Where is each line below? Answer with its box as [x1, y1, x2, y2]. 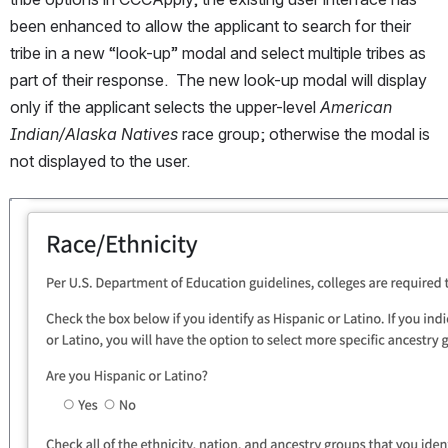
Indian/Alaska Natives [10, 124, 182, 145]
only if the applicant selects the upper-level [10, 97, 320, 118]
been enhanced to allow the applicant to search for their [10, 16, 411, 37]
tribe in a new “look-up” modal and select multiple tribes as [10, 43, 426, 64]
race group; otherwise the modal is [182, 124, 430, 145]
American [320, 97, 392, 118]
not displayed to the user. [10, 151, 198, 172]
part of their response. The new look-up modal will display [10, 70, 427, 91]
